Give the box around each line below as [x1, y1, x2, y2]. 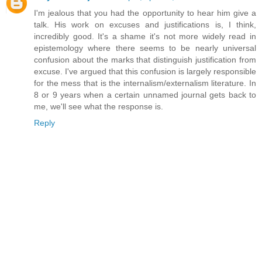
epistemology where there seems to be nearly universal [34, 43, 256, 53]
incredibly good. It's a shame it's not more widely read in [34, 32, 256, 42]
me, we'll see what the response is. [34, 102, 163, 112]
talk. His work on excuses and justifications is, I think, [34, 20, 256, 30]
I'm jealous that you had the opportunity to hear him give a [34, 8, 256, 18]
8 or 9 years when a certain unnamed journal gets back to [34, 90, 256, 100]
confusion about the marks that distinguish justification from [34, 55, 256, 65]
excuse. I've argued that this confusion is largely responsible [34, 67, 256, 77]
